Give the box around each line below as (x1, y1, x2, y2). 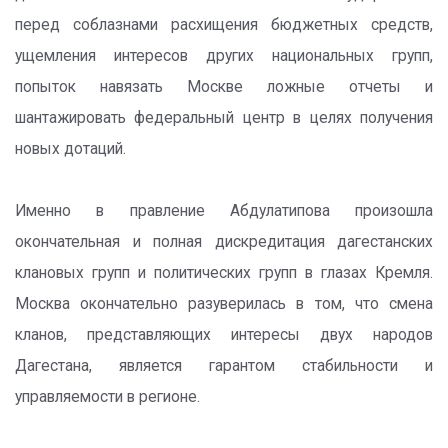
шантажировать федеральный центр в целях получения (15, 109, 433, 127)
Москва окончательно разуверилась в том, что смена (15, 295, 433, 313)
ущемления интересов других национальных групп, (15, 47, 433, 65)
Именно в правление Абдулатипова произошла (15, 202, 433, 220)
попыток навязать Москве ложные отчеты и (15, 78, 433, 96)
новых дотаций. (15, 140, 126, 158)
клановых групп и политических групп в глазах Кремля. (15, 264, 433, 282)
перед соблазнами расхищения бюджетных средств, (15, 16, 433, 34)
